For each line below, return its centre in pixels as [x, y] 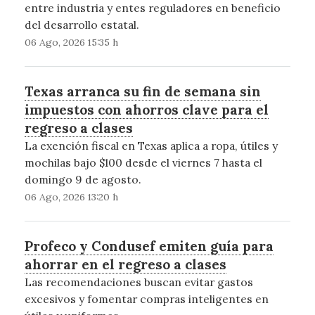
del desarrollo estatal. [82, 25]
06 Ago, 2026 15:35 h [71, 43]
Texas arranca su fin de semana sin [142, 92]
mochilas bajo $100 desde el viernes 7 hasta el [143, 163]
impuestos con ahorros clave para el [146, 110]
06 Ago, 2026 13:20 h [71, 197]
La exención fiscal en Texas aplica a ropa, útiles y [151, 146]
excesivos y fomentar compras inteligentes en [146, 299]
